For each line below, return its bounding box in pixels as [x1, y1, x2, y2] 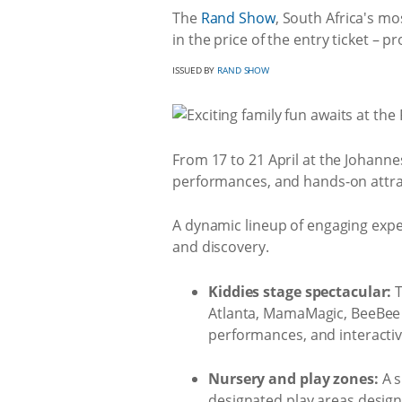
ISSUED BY [172, 64, 218, 76]
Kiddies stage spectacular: [208, 281, 392, 301]
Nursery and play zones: [208, 369, 379, 389]
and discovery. [172, 237, 269, 257]
